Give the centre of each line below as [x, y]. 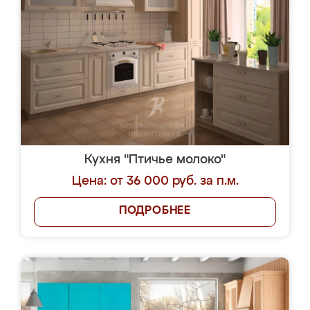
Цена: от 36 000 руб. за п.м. [155, 181]
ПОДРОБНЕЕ [155, 211]
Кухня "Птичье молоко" [155, 160]
